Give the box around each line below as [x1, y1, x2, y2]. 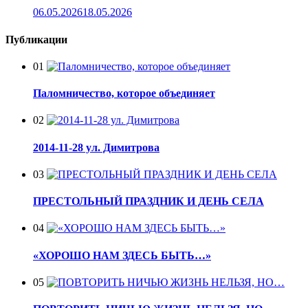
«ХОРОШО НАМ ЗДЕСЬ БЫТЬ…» [33, 249, 211, 261]
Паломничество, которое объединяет [33, 87, 215, 100]
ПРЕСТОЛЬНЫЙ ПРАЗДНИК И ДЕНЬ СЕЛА [33, 195, 264, 208]
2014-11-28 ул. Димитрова [33, 141, 159, 153]
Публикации [5, 33, 67, 45]
